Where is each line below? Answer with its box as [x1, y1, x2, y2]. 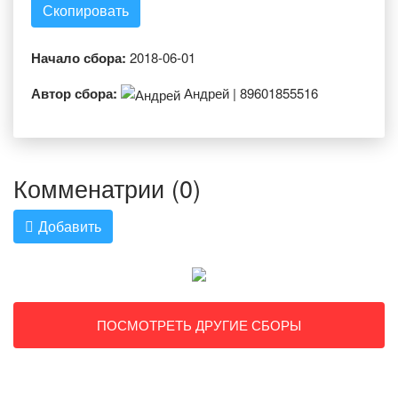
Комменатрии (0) [13, 171, 201, 206]
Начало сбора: [31, 48, 126, 68]
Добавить [38, 216, 101, 237]
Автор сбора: [31, 84, 117, 103]
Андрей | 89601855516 [180, 84, 318, 102]
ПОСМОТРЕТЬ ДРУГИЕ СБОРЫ [97, 315, 301, 335]
